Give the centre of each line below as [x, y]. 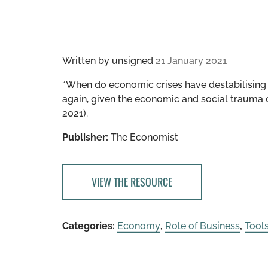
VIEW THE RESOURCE [132, 182]
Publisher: [85, 137]
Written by [87, 61]
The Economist [143, 137]
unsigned [133, 61]
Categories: [89, 226]
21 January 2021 [191, 61]
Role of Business [202, 226]
